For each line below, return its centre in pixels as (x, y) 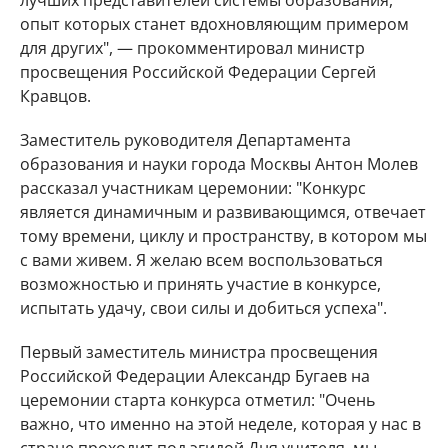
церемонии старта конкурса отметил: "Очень (197, 400)
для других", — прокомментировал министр (192, 48)
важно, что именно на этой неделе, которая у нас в (220, 424)
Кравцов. (55, 96)
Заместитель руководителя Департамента (185, 140)
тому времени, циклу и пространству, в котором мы (223, 236)
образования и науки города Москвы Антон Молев (219, 164)
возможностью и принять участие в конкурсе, (200, 284)
